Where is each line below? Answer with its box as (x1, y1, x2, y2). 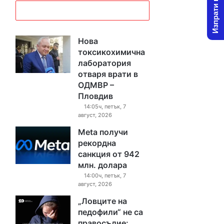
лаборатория (78, 58, 131, 68)
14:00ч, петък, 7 (84, 172, 126, 179)
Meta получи (78, 127, 128, 137)
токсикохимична (78, 47, 145, 57)
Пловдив (78, 91, 113, 101)
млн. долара (78, 160, 127, 170)
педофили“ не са (78, 207, 143, 217)
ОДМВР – (78, 80, 114, 90)
